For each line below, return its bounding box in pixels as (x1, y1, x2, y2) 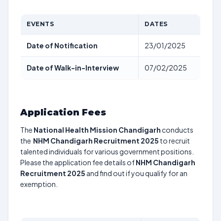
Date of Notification (27, 41, 98, 50)
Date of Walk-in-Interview (27, 63, 119, 72)
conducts (161, 125, 193, 134)
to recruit (159, 136, 190, 145)
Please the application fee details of (20, 158, 136, 167)
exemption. (20, 180, 58, 188)
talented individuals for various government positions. (20, 147, 194, 156)
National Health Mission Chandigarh (34, 125, 161, 134)
